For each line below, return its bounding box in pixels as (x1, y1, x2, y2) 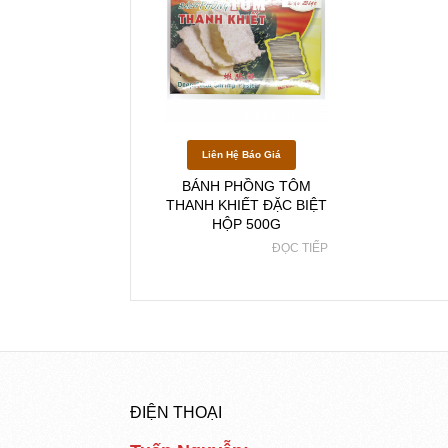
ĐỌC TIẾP (272, 241, 329, 256)
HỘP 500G (212, 216, 282, 233)
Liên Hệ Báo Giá (202, 149, 282, 161)
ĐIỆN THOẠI (130, 404, 222, 422)
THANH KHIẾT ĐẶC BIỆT (166, 197, 328, 214)
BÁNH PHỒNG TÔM (182, 178, 312, 195)
